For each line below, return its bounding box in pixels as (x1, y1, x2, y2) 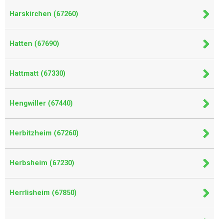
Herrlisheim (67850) (10, 189, 77, 197)
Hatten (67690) (10, 40, 59, 48)
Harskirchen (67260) (10, 10, 78, 18)
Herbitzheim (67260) (10, 129, 79, 137)
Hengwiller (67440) (10, 99, 73, 108)
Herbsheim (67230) (10, 159, 74, 167)
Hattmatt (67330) (10, 69, 66, 78)
